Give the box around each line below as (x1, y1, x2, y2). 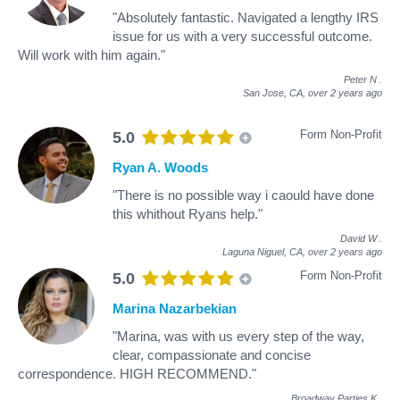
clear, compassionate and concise (112, 346, 311, 362)
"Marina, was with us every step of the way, (112, 328, 364, 344)
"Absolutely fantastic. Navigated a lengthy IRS (112, 9, 379, 25)
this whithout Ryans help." (112, 205, 262, 221)
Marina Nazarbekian (112, 300, 237, 316)
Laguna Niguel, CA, (222, 246, 308, 257)
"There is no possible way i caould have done (112, 187, 374, 203)
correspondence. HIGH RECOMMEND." (18, 365, 256, 381)
